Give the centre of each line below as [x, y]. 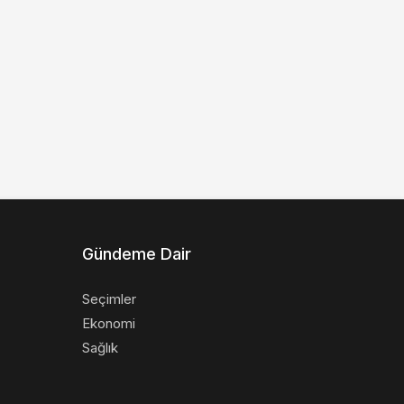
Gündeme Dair [137, 254]
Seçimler [109, 299]
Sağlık [100, 348]
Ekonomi [109, 323]
